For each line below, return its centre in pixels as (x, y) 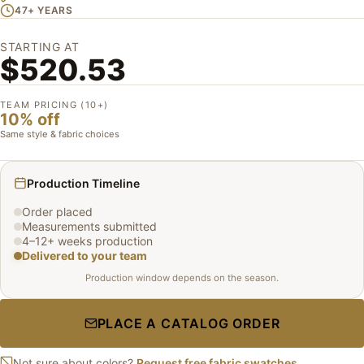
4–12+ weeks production (87, 240)
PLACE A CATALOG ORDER (188, 323)
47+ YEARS (44, 10)
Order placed (57, 211)
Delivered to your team (84, 255)
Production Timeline (83, 183)
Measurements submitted (89, 226)
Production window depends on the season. (182, 277)
